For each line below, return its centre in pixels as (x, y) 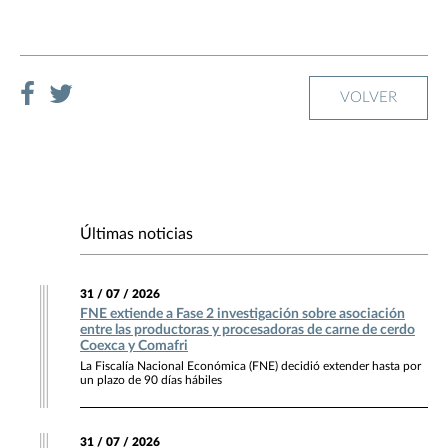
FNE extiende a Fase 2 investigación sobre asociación (242, 314)
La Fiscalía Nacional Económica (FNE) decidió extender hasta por (250, 366)
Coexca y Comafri (134, 346)
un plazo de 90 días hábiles (151, 380)
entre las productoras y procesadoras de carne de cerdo (247, 330)
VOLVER (368, 98)
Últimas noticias (136, 234)
